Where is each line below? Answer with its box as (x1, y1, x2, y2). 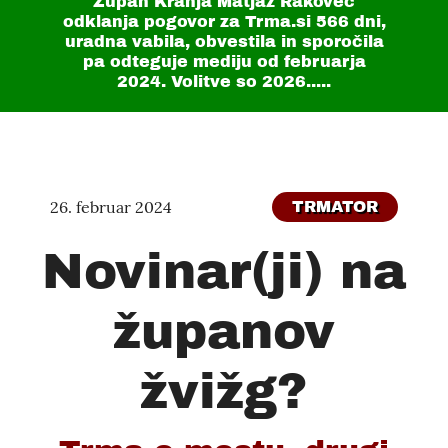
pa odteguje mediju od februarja (82, 53, 366, 70)
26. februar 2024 (50, 197, 172, 217)
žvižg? (140, 364, 308, 419)
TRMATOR (292, 198, 378, 215)
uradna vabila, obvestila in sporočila (64, 33, 384, 50)
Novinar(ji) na (42, 244, 406, 299)
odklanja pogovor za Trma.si (62, 13, 316, 30)
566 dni (315, 13, 381, 30)
